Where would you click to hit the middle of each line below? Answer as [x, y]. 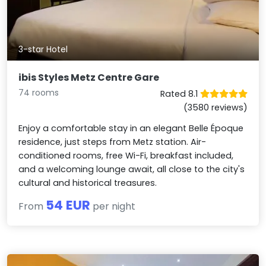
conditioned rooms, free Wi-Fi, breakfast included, [126, 156]
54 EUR [68, 205]
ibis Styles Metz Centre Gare [89, 78]
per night [113, 207]
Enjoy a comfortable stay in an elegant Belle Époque [131, 129]
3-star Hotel [43, 50]
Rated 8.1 [180, 94]
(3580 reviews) [215, 108]
